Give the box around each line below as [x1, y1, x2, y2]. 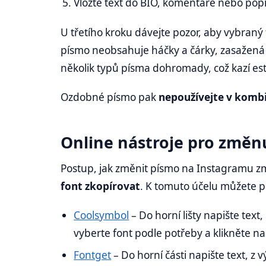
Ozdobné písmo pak [61, 90, 159, 104]
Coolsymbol [74, 208, 129, 223]
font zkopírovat [61, 179, 140, 194]
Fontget [74, 248, 112, 262]
